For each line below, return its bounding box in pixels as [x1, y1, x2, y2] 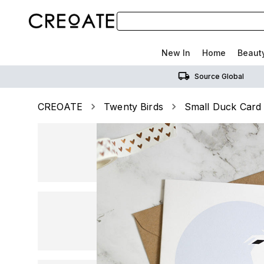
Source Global [194, 71, 244, 81]
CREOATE [38, 101, 83, 113]
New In [161, 48, 190, 58]
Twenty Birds [104, 101, 163, 113]
